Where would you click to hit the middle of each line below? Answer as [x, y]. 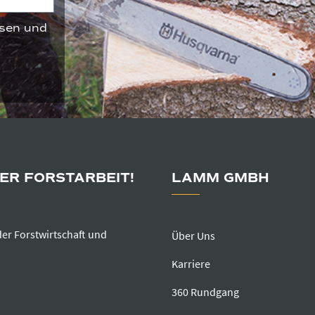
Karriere [191, 264]
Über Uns [193, 236]
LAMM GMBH [220, 178]
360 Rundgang [205, 292]
